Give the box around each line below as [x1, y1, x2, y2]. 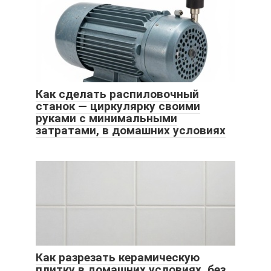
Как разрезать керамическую [36, 250, 200, 264]
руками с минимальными [36, 111, 177, 125]
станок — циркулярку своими [36, 99, 200, 113]
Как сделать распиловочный [36, 87, 199, 101]
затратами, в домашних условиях [36, 123, 226, 137]
